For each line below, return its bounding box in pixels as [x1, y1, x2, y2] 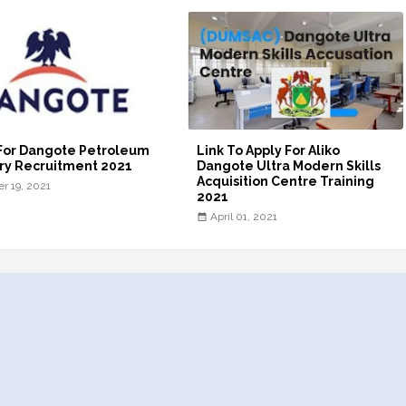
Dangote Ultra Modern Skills [197, 158, 382, 173]
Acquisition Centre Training [197, 173, 375, 188]
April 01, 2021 [210, 209, 278, 223]
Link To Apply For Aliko [197, 142, 341, 158]
